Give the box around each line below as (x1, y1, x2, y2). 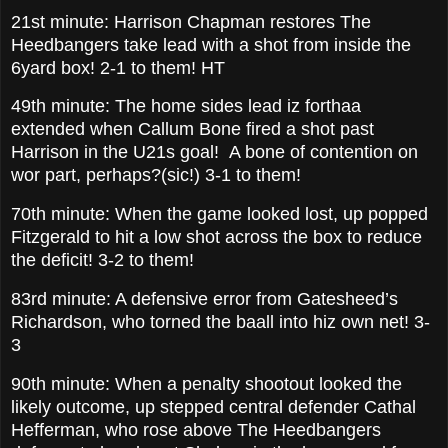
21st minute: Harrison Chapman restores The (11, 11, 371, 32)
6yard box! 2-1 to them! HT (11, 57, 225, 78)
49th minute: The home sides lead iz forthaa (11, 96, 361, 117)
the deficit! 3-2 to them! (11, 250, 194, 271)
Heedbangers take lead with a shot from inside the (11, 34, 411, 55)
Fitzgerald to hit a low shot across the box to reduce (11, 227, 422, 248)
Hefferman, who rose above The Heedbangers (11, 419, 381, 440)
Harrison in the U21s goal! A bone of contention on (11, 142, 418, 163)
